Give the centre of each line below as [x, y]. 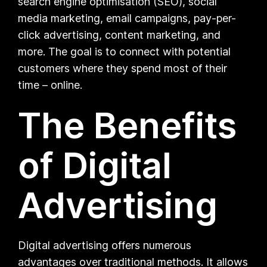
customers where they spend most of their [123, 68]
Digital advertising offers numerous [105, 245]
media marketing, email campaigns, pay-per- [127, 18]
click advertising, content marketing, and [119, 35]
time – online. [50, 85]
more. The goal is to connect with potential [125, 51]
